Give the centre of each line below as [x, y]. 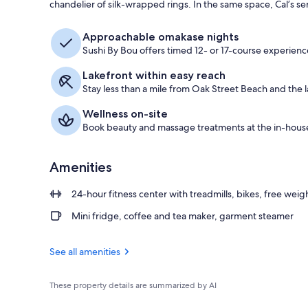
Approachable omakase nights [161, 36]
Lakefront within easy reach [154, 75]
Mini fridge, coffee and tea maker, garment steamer [183, 216]
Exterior [271, 25]
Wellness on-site [125, 113]
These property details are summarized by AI [133, 285]
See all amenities [85, 251]
